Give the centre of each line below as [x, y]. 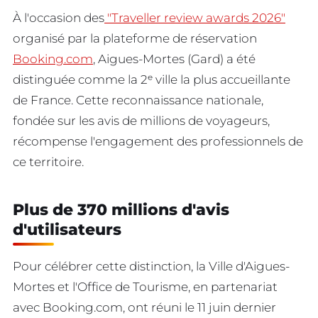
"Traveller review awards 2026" [195, 17]
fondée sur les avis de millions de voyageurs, [141, 120]
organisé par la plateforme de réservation [135, 38]
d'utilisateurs [67, 230]
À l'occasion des [59, 17]
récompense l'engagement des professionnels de [158, 141]
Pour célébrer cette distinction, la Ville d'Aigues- [151, 267]
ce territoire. [48, 161]
